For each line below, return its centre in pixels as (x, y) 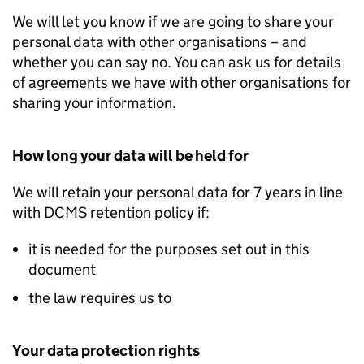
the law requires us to (100, 298)
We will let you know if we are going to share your (173, 22)
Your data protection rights (106, 351)
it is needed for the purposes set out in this (169, 249)
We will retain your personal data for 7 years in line (178, 192)
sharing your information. (94, 103)
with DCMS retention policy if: (111, 212)
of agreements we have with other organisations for (182, 82)
